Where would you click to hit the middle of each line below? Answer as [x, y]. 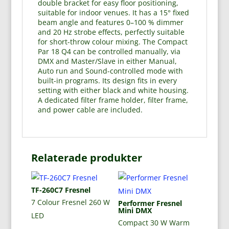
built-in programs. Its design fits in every [107, 81]
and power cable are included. [90, 110]
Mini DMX [135, 211]
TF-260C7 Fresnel [61, 190]
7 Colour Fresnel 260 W [70, 202]
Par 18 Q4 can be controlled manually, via [109, 52]
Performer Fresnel [150, 203]
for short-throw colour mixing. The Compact [112, 42]
